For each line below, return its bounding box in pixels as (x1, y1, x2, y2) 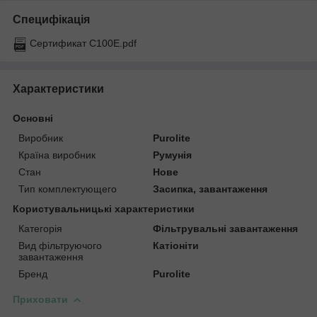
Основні (13, 112, 53, 124)
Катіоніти (153, 239, 200, 251)
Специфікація (13, 13, 90, 25)
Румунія (153, 149, 192, 161)
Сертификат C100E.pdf (30, 37, 137, 49)
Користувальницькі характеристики (13, 202, 195, 214)
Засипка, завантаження (153, 183, 268, 195)
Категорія (18, 222, 62, 234)
